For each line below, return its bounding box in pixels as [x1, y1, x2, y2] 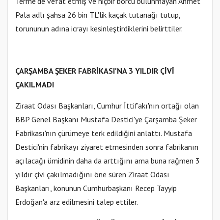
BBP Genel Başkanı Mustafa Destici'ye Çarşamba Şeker [15, 114, 197, 125]
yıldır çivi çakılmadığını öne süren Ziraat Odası [15, 169, 169, 180]
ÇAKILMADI [15, 80, 54, 90]
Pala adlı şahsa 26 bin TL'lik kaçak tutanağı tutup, [15, 10, 180, 20]
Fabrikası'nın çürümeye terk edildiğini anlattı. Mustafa [15, 128, 192, 138]
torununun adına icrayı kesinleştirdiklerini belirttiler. [15, 24, 183, 34]
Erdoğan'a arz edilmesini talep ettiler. [15, 197, 138, 207]
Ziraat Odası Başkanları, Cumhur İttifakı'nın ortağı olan [15, 101, 199, 111]
